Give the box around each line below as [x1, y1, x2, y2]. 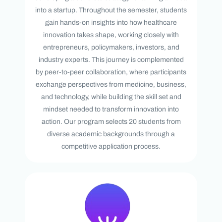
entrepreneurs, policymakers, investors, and [43, 43, 179, 51]
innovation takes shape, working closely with [43, 31, 179, 39]
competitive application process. [61, 142, 161, 150]
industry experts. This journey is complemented [38, 55, 184, 63]
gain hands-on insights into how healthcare [45, 18, 177, 26]
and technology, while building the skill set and [41, 93, 181, 101]
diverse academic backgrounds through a [47, 130, 175, 138]
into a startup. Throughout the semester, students [35, 6, 187, 14]
